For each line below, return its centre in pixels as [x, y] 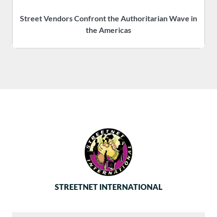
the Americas [108, 30]
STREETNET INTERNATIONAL [108, 187]
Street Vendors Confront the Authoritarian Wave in [108, 18]
